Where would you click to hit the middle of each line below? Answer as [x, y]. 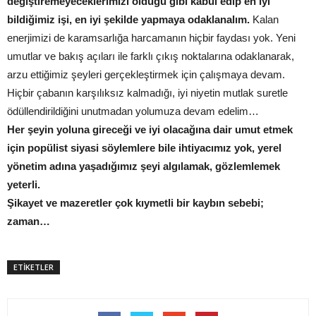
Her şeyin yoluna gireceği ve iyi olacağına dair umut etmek [150, 130]
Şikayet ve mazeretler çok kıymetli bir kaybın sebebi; [135, 203]
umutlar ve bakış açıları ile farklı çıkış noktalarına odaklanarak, [151, 56]
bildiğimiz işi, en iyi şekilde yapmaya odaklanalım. [128, 20]
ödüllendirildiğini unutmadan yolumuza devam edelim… [133, 111]
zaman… [29, 221]
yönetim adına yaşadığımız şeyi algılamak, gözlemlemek [144, 166]
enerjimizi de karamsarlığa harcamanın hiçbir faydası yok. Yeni [151, 38]
